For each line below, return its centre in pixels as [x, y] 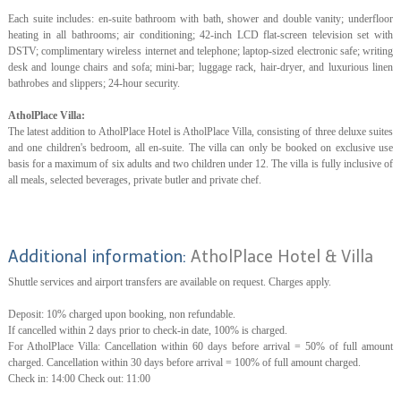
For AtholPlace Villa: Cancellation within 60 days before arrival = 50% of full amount [200, 346]
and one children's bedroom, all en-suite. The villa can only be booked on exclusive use [200, 147]
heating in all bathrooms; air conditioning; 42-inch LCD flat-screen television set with [200, 34]
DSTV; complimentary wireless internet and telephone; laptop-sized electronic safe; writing [200, 51]
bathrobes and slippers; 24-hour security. [94, 83]
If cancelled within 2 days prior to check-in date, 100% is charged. [147, 330]
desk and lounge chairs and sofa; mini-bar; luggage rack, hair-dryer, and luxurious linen [200, 67]
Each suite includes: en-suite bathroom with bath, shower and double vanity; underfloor [200, 18]
